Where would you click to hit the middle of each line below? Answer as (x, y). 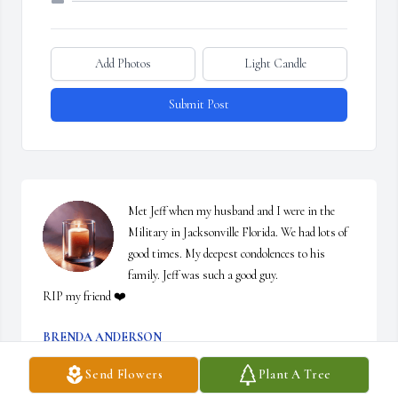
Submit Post (199, 105)
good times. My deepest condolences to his (227, 254)
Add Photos (123, 64)
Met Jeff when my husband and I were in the (231, 211)
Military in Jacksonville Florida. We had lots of (238, 233)
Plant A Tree (295, 374)
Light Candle (275, 64)
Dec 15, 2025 (72, 355)
